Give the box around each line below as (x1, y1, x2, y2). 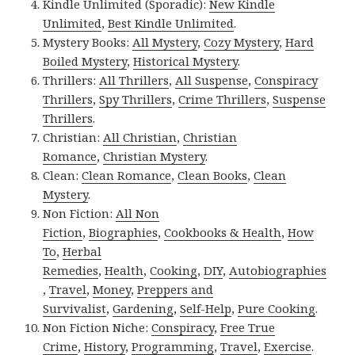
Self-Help (180, 300, 232, 317)
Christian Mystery (103, 148, 206, 165)
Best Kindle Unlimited (108, 15, 235, 32)
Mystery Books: (43, 34, 133, 51)
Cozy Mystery (204, 34, 280, 51)
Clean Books (177, 167, 248, 184)
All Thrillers (99, 72, 170, 89)
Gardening (113, 300, 174, 317)
